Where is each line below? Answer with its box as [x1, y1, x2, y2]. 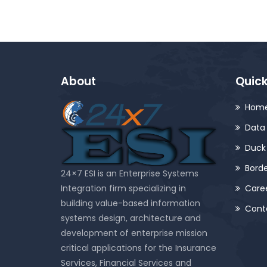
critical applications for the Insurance [61, 241, 216, 254]
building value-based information [61, 197, 200, 209]
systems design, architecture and [61, 212, 201, 224]
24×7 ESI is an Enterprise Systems [61, 167, 198, 179]
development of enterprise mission [61, 226, 207, 239]
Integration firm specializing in [61, 182, 186, 194]
